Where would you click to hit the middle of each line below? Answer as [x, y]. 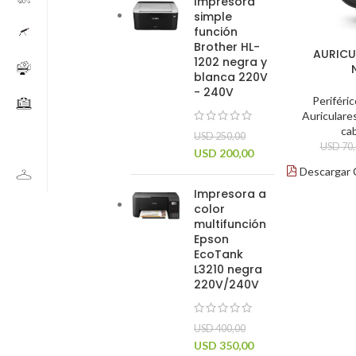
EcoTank [219, 254]
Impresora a [230, 194]
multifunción [230, 224]
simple [213, 17]
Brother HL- [227, 47]
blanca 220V [231, 77]
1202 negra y [230, 62]
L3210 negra [228, 269]
